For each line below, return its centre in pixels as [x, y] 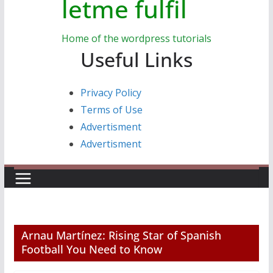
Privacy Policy [111, 92]
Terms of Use [111, 109]
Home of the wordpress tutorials [136, 38]
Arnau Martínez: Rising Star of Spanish [121, 235]
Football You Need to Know [91, 249]
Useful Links [136, 59]
